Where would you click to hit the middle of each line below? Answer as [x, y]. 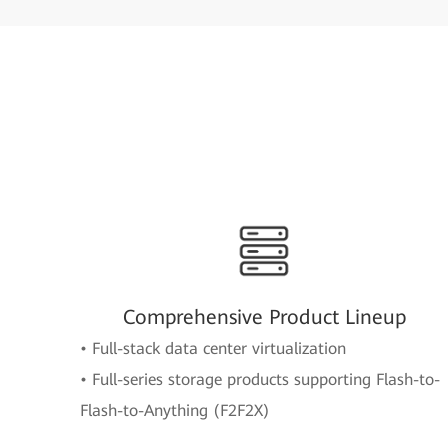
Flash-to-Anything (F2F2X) [175, 410]
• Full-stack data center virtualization [213, 348]
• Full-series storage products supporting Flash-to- [260, 379]
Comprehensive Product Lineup [264, 317]
